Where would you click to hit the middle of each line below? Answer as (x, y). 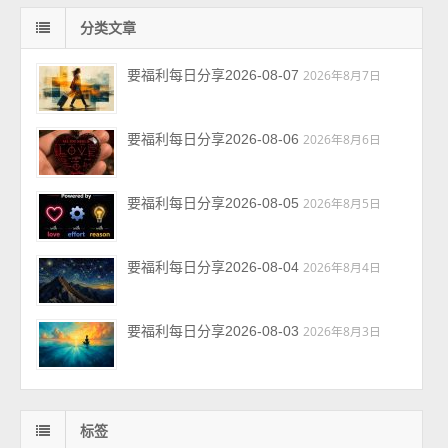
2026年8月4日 (342, 267)
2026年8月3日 (342, 331)
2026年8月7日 (342, 75)
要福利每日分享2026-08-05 (213, 203)
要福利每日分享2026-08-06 (213, 139)
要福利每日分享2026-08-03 (213, 331)
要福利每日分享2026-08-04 (213, 267)
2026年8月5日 (342, 203)
